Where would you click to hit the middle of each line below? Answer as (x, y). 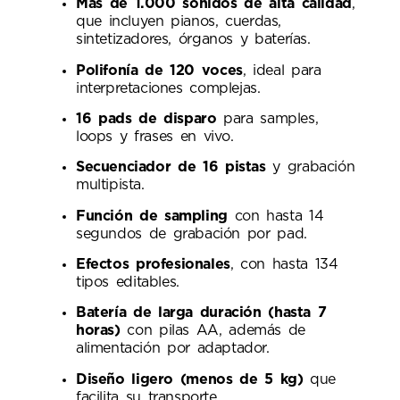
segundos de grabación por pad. (192, 233)
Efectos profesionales (153, 265)
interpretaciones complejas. (168, 88)
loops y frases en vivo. (155, 136)
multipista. (110, 185)
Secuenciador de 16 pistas (171, 167)
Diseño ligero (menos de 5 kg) (190, 379)
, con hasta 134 (284, 265)
